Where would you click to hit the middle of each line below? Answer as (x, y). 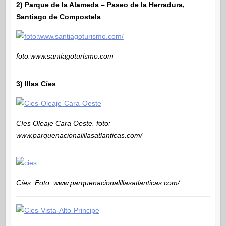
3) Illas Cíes (36, 83)
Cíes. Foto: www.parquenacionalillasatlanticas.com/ (98, 182)
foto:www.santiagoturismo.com (65, 56)
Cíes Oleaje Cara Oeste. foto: (63, 123)
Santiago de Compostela (58, 16)
